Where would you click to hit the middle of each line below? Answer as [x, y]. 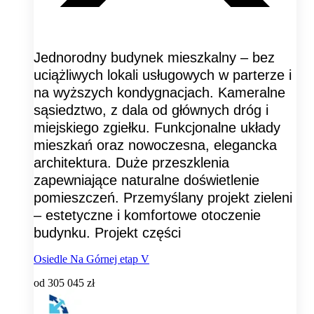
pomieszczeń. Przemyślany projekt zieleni [163, 198]
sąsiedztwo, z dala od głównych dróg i [151, 110]
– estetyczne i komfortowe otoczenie [147, 216]
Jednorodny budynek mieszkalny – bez [154, 58]
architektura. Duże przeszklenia [131, 163]
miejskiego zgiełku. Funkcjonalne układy [157, 128]
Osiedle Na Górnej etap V [91, 259]
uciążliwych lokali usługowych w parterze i [163, 75]
